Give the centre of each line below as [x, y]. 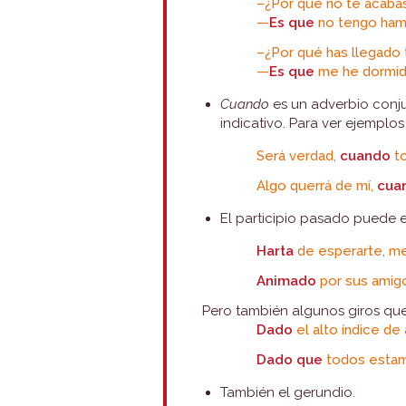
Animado [287, 281]
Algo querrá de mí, [317, 186]
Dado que [290, 360]
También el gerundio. [288, 392]
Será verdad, [299, 156]
